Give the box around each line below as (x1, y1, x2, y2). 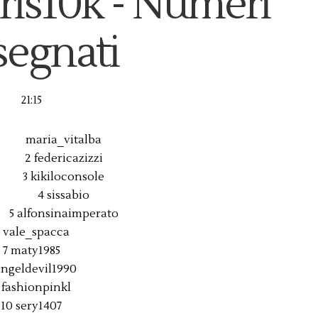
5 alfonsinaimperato (9, 207, 119, 221)
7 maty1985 (2, 243, 60, 258)
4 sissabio (38, 188, 89, 202)
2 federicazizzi (24, 151, 103, 165)
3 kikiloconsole (23, 170, 104, 184)
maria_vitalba (26, 133, 102, 147)
